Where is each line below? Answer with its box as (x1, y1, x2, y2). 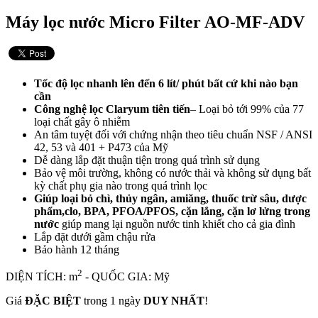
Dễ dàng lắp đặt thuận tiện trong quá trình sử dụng (34, 153, 260, 166)
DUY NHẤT (143, 295, 204, 307)
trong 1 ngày (81, 295, 143, 307)
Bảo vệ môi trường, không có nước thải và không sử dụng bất (34, 166, 311, 179)
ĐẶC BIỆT (25, 295, 81, 307)
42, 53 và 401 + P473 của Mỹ (34, 141, 168, 153)
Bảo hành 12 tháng (34, 243, 119, 256)
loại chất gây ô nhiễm (34, 115, 130, 128)
